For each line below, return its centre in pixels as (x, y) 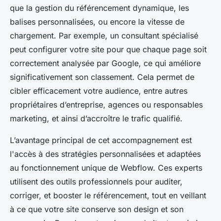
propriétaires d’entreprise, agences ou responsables (106, 105)
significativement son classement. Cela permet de (102, 77)
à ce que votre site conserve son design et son (97, 209)
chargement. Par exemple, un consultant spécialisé (104, 36)
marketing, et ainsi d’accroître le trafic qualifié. (96, 119)
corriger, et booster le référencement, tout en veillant (108, 196)
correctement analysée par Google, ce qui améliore (105, 63)
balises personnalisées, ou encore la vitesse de (97, 22)
